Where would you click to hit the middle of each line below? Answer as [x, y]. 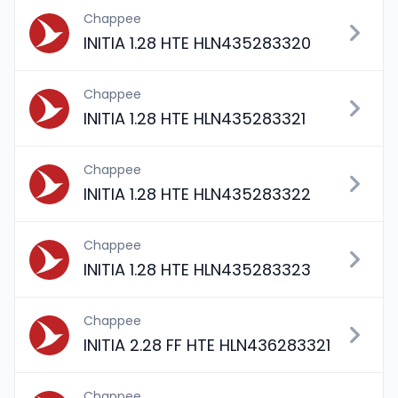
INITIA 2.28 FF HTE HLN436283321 [207, 345]
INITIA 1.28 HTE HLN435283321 [195, 119]
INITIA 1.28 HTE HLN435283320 [197, 43]
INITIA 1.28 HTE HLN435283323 [197, 270]
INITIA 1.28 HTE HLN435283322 [197, 194]
